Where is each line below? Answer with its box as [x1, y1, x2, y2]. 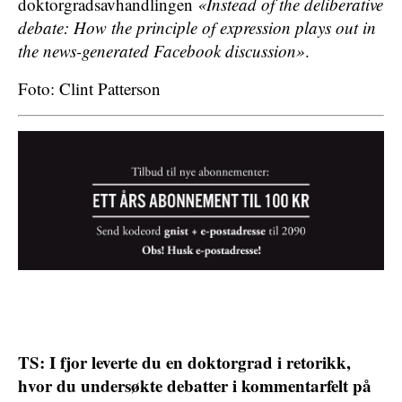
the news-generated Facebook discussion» [18, 39, 305, 62]
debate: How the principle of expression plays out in [18, 16, 376, 39]
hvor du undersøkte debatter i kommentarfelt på [18, 373, 371, 398]
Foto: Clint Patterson [18, 77, 161, 100]
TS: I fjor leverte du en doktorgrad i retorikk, [18, 350, 351, 374]
